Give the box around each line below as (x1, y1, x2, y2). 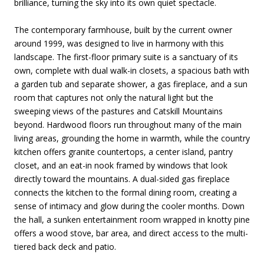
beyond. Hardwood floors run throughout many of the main (14, 118, 242, 130)
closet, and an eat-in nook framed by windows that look (14, 159, 227, 171)
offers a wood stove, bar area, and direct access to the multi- (14, 227, 248, 239)
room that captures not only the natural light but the (14, 91, 213, 103)
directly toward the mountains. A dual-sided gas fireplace (14, 173, 230, 184)
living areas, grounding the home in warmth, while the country (14, 132, 250, 144)
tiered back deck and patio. (14, 240, 116, 252)
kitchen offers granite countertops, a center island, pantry (14, 146, 233, 157)
